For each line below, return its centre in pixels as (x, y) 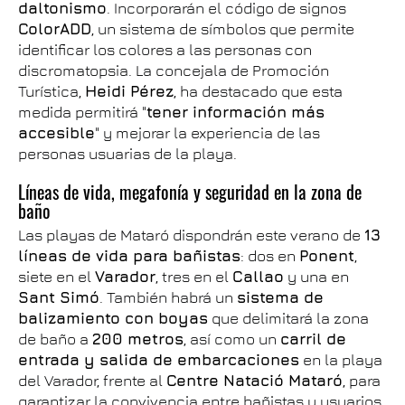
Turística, (52, 91)
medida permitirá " (82, 112)
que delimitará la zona (288, 318)
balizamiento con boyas (113, 318)
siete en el (57, 276)
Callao (258, 276)
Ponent (327, 255)
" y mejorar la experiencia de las (207, 132)
